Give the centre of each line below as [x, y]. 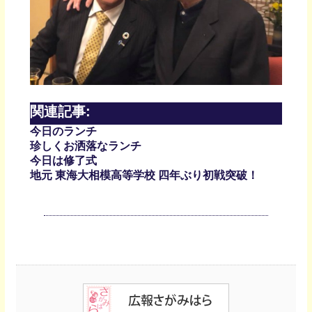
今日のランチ [63, 131]
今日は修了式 [63, 160]
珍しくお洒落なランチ [85, 146]
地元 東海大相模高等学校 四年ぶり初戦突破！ [144, 175]
